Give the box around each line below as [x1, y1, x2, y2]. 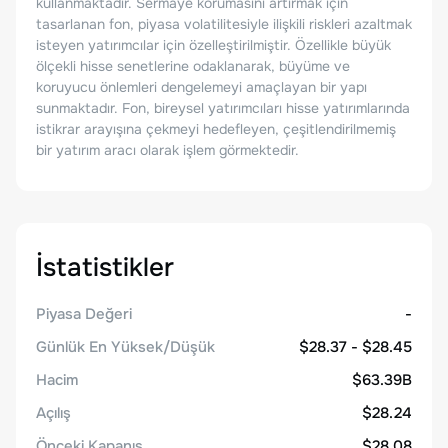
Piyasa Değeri [36, 304, 132, 324]
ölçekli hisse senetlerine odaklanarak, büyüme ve [36, 57, 350, 75]
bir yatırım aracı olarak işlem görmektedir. [36, 141, 299, 159]
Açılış [36, 403, 71, 423]
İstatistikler [36, 251, 174, 284]
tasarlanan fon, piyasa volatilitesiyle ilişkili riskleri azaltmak [36, 15, 412, 33]
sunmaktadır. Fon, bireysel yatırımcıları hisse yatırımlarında [36, 99, 410, 117]
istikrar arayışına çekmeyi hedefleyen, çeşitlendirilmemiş [36, 120, 396, 138]
